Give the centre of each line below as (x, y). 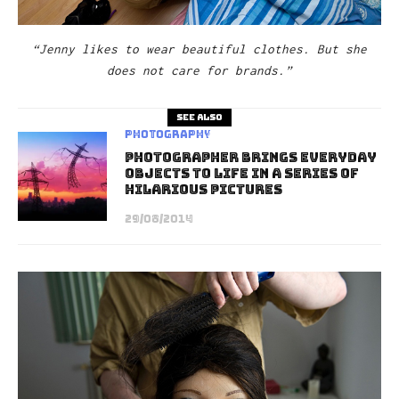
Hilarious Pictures (204, 189)
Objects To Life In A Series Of (242, 173)
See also (199, 117)
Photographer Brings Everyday (251, 157)
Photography (168, 134)
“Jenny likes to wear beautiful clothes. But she (199, 49)
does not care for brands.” (199, 70)
